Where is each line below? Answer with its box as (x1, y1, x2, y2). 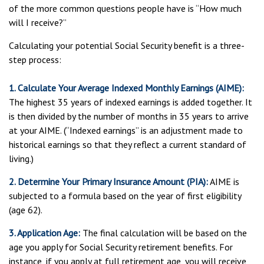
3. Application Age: (9, 227, 80, 239)
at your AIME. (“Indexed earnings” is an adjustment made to (9, 124, 243, 136)
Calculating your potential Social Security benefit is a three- (9, 39, 245, 51)
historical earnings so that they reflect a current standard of (9, 138, 246, 150)
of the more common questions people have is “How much (9, 2, 242, 14)
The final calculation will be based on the (80, 227, 247, 239)
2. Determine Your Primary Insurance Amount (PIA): (9, 176, 208, 187)
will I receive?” (9, 16, 67, 28)
